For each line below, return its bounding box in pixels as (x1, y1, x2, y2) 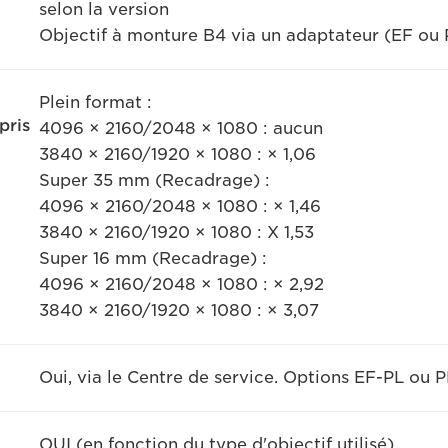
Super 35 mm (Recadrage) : (38, 171, 270, 191)
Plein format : (38, 93, 152, 113)
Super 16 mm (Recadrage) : (38, 249, 267, 269)
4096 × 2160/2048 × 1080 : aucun (38, 119, 323, 139)
